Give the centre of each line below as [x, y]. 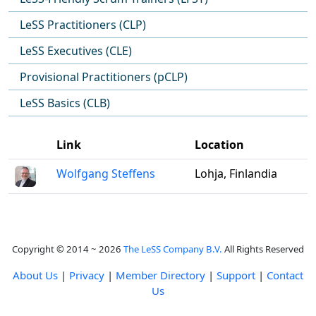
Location [219, 145]
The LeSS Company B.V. [173, 249]
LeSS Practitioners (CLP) [83, 25]
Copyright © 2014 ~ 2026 [68, 249]
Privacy [87, 275]
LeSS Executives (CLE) [76, 51]
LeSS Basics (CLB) [65, 103]
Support [236, 275]
